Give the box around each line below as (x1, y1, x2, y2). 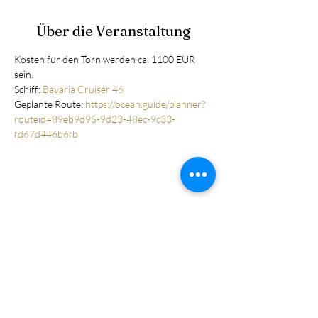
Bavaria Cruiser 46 (43, 83, 124, 95)
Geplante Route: (14, 98, 85, 110)
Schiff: (14, 83, 43, 95)
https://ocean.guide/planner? (85, 98, 205, 110)
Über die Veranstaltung (36, 22, 191, 40)
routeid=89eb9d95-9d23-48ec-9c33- (14, 113, 175, 125)
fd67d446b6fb (14, 128, 82, 140)
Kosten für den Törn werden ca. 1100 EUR (14, 53, 197, 65)
